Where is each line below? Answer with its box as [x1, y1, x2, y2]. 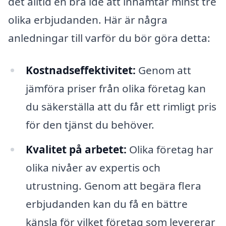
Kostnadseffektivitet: [25, 63, 136, 77]
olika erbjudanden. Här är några [8, 12, 167, 27]
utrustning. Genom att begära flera [25, 179, 201, 193]
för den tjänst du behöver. [25, 117, 154, 132]
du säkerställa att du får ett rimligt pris [25, 99, 216, 114]
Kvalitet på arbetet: [25, 142, 127, 157]
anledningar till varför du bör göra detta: [8, 30, 210, 45]
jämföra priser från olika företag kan [25, 81, 206, 95]
